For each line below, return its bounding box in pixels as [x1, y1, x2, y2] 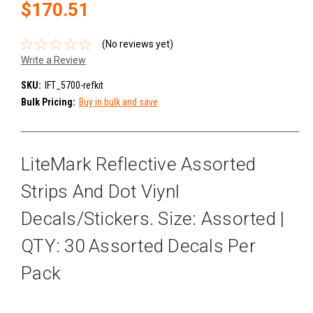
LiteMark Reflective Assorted [21, 154, 256, 175]
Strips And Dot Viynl [21, 181, 180, 203]
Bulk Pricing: [21, 96, 75, 108]
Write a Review [21, 54, 86, 66]
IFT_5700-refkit [44, 80, 103, 92]
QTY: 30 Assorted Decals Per [21, 235, 256, 257]
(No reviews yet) [101, 38, 173, 50]
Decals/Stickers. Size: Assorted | [21, 208, 285, 230]
